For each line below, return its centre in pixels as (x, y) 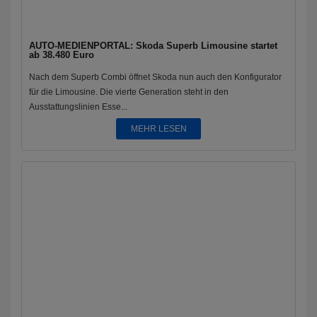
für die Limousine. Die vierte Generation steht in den (129, 92)
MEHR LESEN (158, 129)
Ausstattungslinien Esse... (78, 107)
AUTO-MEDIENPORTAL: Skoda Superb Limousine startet (153, 46)
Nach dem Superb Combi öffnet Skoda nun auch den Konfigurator (155, 77)
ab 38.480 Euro (62, 55)
